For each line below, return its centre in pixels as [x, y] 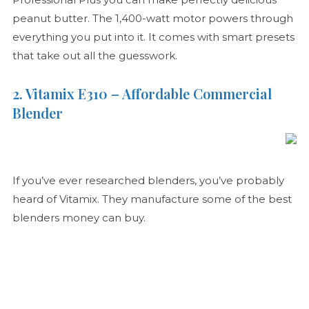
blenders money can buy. [79, 218]
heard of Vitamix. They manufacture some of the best [152, 199]
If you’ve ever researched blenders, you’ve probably [148, 181]
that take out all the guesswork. [94, 56]
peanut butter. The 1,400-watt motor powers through [152, 19]
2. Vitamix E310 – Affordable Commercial [142, 94]
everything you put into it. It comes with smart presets [153, 37]
